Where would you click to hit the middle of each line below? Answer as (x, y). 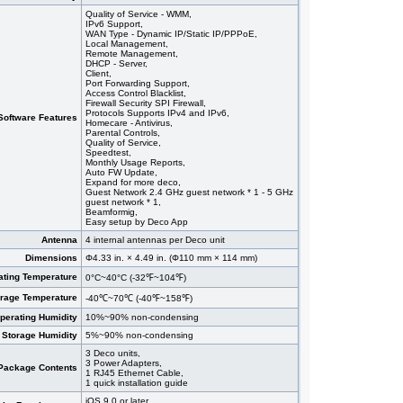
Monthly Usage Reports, (135, 163)
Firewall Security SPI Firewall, (146, 103)
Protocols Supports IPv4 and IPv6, (157, 113)
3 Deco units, (113, 354)
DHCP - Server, (116, 64)
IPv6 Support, (114, 24)
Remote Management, (132, 54)
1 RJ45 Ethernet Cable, (134, 373)
